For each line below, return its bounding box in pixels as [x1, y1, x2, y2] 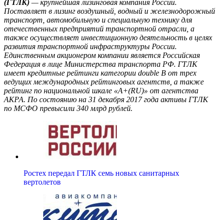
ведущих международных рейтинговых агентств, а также [4, 78, 204, 86]
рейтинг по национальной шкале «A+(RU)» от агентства [4, 86, 198, 95]
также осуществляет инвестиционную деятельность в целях [4, 33, 212, 42]
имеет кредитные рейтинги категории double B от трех [4, 69, 196, 78]
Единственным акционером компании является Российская [4, 51, 200, 60]
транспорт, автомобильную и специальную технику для [4, 16, 192, 25]
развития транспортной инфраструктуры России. [4, 42, 177, 51]
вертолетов [24, 178, 61, 187]
